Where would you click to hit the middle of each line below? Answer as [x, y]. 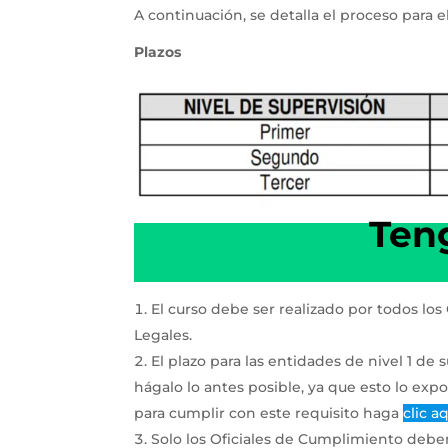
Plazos [158, 52]
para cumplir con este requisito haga [269, 413]
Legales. [163, 335]
